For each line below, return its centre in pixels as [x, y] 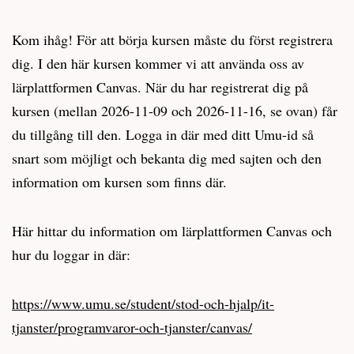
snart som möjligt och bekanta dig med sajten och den [167, 158]
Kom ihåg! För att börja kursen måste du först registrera [172, 39]
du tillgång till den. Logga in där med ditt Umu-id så [163, 134]
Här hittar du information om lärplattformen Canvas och [172, 230]
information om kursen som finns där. [119, 181]
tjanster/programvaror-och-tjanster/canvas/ [132, 327]
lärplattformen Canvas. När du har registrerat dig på [160, 87]
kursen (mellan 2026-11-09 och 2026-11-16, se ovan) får [175, 110]
